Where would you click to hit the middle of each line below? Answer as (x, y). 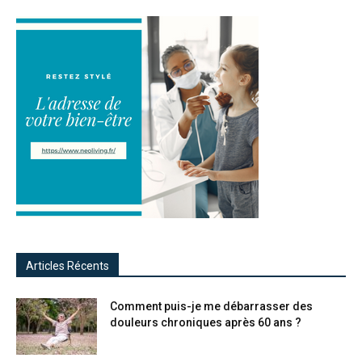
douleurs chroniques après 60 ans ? (206, 323)
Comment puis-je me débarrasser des (211, 307)
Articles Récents (67, 266)
